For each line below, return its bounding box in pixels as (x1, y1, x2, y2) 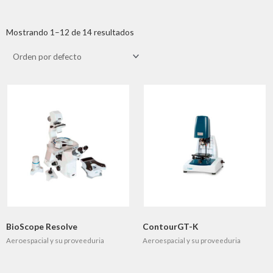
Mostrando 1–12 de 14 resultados (6, 27, 134, 38)
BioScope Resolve (6, 221, 77, 232)
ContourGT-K (143, 221, 198, 232)
